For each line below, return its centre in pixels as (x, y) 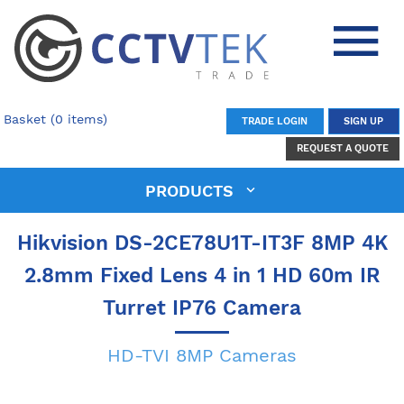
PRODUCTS (192, 190)
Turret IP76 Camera (202, 308)
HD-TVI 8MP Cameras (202, 355)
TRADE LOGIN (275, 121)
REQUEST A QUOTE (342, 149)
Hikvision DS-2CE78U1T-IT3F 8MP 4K (202, 243)
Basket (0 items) (56, 119)
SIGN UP (363, 121)
